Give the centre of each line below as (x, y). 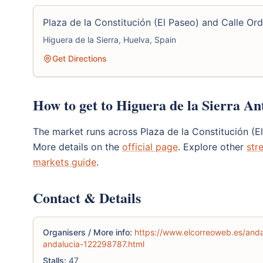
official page (150, 146)
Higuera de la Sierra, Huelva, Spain (109, 39)
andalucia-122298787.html (94, 244)
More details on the (77, 146)
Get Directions (80, 58)
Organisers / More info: (87, 232)
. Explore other (212, 146)
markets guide (65, 162)
